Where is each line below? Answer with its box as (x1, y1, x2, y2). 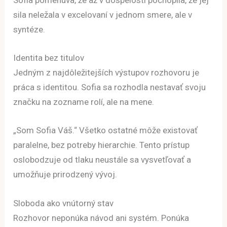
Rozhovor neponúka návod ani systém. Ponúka (13, 212, 190, 223)
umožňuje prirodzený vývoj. (13, 169, 118, 180)
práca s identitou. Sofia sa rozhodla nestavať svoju (13, 82, 206, 93)
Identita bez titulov (13, 53, 85, 63)
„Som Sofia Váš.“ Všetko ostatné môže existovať (13, 125, 198, 136)
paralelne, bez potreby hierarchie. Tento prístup (13, 140, 190, 150)
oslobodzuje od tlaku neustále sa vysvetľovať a (13, 155, 192, 165)
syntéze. (13, 24, 46, 34)
